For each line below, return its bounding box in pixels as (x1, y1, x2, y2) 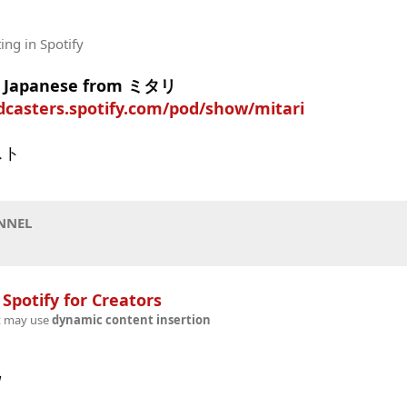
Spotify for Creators (3, 289, 162, 311)
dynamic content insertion (51, 312, 211, 328)
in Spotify (21, 34, 84, 53)
